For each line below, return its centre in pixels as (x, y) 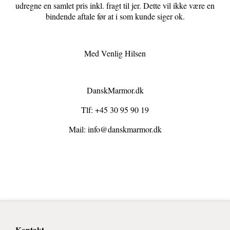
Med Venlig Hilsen (115, 53)
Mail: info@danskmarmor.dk (115, 129)
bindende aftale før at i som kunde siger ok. (115, 16)
